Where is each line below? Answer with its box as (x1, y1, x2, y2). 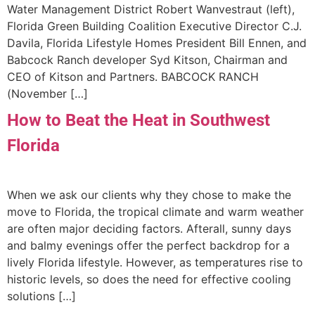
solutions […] (7, 288, 76, 303)
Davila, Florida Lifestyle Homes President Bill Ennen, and (7, 35, 307, 50)
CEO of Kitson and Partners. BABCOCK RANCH (7, 69, 259, 84)
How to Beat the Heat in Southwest (7, 110, 270, 130)
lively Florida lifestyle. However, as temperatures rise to (7, 255, 303, 269)
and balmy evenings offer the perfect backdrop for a (7, 238, 290, 252)
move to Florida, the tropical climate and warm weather (7, 204, 304, 219)
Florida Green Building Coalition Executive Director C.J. (7, 18, 302, 33)
